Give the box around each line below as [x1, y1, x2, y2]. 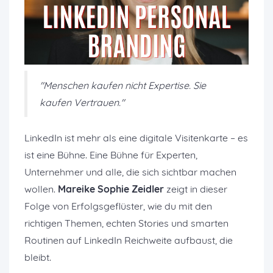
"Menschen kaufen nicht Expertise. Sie [40, 79, 206, 91]
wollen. [24, 183, 58, 195]
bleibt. [24, 251, 51, 263]
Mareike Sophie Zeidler [58, 183, 164, 195]
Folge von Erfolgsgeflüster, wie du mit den [24, 200, 212, 212]
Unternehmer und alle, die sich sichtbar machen [24, 166, 236, 178]
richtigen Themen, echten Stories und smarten [24, 217, 229, 229]
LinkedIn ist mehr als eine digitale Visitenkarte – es [24, 132, 248, 144]
